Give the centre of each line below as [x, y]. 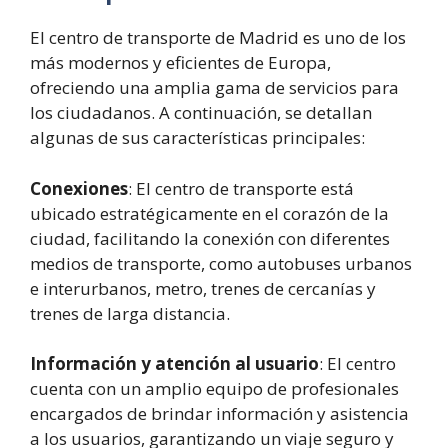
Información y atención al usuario [174, 363]
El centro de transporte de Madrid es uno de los [218, 37]
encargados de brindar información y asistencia [219, 413]
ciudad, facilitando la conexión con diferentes [210, 238]
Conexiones [79, 188]
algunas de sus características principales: [197, 137]
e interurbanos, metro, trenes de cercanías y [203, 288]
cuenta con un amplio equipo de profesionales [214, 388]
